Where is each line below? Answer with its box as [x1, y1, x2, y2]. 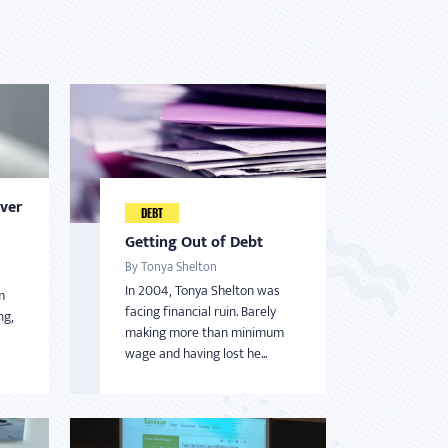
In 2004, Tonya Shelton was [124, 278, 280, 302]
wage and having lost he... [124, 341, 267, 365]
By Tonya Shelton [124, 255, 217, 278]
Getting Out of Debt [124, 228, 263, 256]
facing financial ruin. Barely [124, 299, 276, 323]
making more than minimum [124, 320, 284, 344]
